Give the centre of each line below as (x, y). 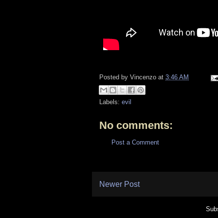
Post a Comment (135, 142)
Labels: (110, 102)
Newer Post (119, 184)
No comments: (136, 125)
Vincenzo (143, 77)
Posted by (115, 77)
